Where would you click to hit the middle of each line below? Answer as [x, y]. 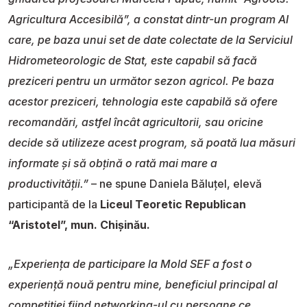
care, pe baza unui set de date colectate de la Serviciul [150, 39]
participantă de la [54, 204]
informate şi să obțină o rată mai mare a [113, 163]
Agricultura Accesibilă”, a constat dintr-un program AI [148, 19]
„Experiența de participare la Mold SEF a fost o [130, 263]
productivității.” [48, 183]
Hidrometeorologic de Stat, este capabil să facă [133, 60]
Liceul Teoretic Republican [173, 204]
